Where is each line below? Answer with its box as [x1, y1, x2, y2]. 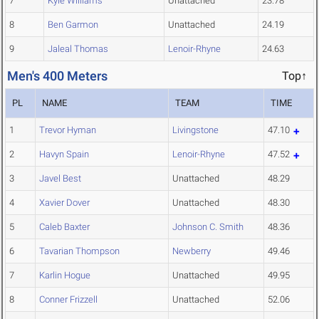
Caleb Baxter [39, 221, 90, 233]
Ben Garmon [48, 19, 98, 31]
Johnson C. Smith [172, 221, 244, 233]
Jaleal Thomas [48, 43, 108, 55]
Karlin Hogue [39, 270, 90, 281]
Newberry [172, 246, 211, 257]
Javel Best [39, 173, 81, 184]
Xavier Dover [39, 197, 90, 209]
